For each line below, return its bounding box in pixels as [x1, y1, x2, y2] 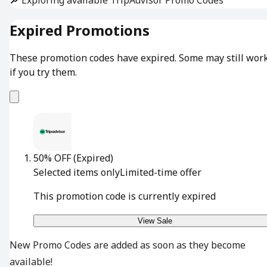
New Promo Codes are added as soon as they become [10, 238, 246, 252]
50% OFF [33, 151, 71, 165]
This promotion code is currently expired [33, 190, 216, 203]
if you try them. [10, 66, 77, 79]
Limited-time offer [120, 166, 201, 179]
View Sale [138, 216, 172, 226]
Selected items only [33, 166, 120, 179]
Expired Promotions [10, 20, 150, 41]
